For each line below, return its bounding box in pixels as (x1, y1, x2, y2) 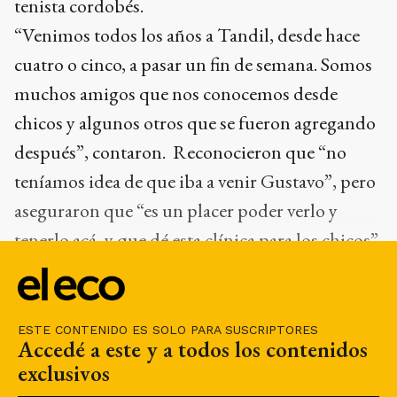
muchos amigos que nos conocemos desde (14, 80, 338, 106)
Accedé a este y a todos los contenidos (18, 334, 368, 363)
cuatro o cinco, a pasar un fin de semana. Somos (14, 51, 372, 77)
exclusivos (18, 358, 110, 387)
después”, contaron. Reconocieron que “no (14, 138, 346, 165)
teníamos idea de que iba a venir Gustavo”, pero (14, 167, 376, 194)
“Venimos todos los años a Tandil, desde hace (14, 21, 360, 48)
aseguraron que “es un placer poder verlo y (14, 197, 338, 223)
